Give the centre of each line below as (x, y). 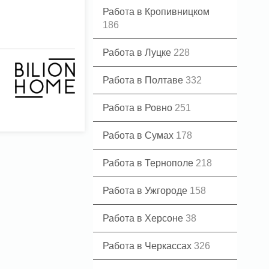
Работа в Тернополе (149, 163)
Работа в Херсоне (144, 218)
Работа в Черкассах (148, 246)
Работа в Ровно (139, 108)
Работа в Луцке (138, 53)
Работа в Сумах (139, 135)
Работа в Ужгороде (146, 191)
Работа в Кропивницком (156, 12)
